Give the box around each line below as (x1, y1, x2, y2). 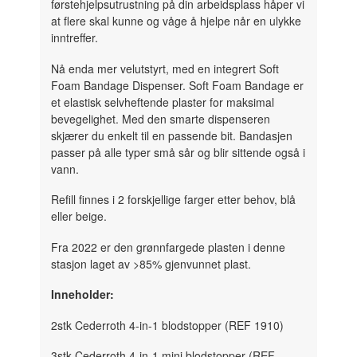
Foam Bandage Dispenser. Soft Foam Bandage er (51, 76, 304, 93)
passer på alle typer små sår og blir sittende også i (51, 143, 306, 160)
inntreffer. (51, 29, 102, 46)
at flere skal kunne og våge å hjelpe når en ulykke (51, 13, 302, 29)
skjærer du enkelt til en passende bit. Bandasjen (51, 127, 293, 143)
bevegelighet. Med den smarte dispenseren (51, 110, 271, 127)
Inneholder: (51, 286, 115, 303)
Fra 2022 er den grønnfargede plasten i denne (51, 238, 286, 255)
